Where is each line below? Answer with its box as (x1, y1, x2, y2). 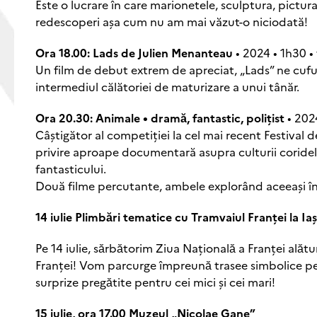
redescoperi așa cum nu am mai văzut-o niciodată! (35, 13, 308, 29)
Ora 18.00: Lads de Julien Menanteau (35, 44, 233, 60)
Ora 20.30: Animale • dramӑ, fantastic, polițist (35, 109, 284, 125)
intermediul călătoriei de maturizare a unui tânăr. (35, 78, 299, 94)
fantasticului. (35, 160, 106, 176)
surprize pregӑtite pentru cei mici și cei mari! (35, 273, 275, 289)
